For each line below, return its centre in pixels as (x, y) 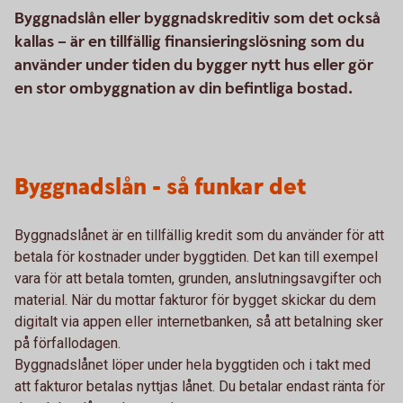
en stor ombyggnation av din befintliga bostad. (185, 89)
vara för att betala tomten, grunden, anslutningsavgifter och (198, 278)
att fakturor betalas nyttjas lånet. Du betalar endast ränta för (200, 386)
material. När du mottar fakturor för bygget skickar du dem (195, 300)
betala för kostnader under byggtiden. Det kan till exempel (196, 257)
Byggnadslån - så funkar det (161, 188)
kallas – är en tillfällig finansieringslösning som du (189, 42)
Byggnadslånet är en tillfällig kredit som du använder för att (199, 235)
